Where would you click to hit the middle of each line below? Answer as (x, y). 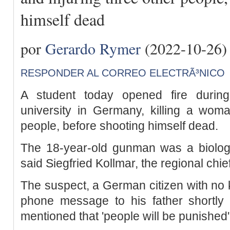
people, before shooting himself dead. (119, 126)
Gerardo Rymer (93, 48)
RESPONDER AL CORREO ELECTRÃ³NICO (123, 73)
